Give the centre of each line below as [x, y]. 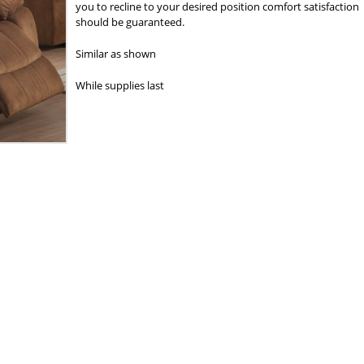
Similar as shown [115, 54]
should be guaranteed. [130, 22]
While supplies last [119, 85]
